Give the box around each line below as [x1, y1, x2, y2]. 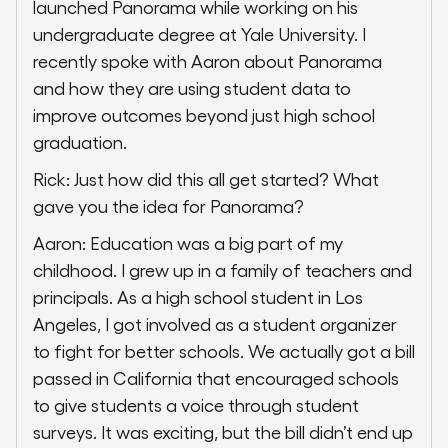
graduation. [33, 131, 127, 153]
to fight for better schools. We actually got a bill [33, 340, 415, 362]
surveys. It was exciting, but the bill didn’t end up [33, 421, 413, 443]
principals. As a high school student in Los [33, 286, 363, 308]
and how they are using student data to [33, 77, 351, 99]
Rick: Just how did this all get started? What [33, 168, 379, 190]
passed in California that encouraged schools [33, 367, 399, 389]
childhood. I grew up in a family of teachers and [33, 259, 412, 281]
